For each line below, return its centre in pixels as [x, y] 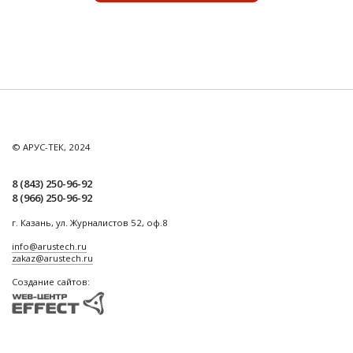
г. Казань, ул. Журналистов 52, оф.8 [90, 222]
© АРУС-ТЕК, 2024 [51, 147]
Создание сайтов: [51, 281]
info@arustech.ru [49, 246]
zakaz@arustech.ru [52, 258]
